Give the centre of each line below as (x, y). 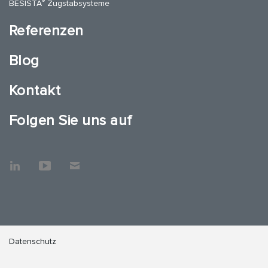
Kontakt (35, 91)
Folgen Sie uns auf (71, 121)
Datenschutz (33, 242)
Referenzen (46, 31)
